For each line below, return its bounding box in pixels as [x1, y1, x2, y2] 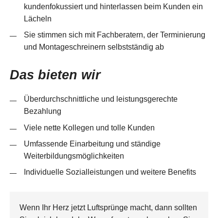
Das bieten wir [10, 67, 101, 83]
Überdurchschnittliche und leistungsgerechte [23, 94, 178, 104]
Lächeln [23, 14, 52, 23]
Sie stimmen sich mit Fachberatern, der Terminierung [23, 30, 205, 39]
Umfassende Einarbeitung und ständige [23, 139, 161, 148]
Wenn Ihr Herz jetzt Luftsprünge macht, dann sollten [19, 203, 197, 212]
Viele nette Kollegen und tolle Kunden [23, 123, 155, 132]
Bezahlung [23, 107, 61, 116]
